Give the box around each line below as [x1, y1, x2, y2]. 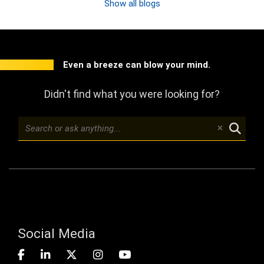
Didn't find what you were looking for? [44, 88, 220, 100]
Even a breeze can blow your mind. [63, 60, 210, 70]
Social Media [18, 226, 95, 242]
